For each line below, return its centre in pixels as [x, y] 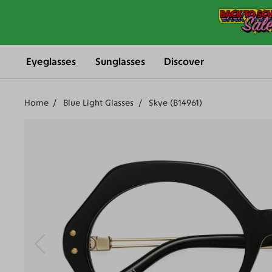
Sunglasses [120, 62]
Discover [184, 62]
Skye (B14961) [175, 103]
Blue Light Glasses [99, 103]
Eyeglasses [51, 62]
